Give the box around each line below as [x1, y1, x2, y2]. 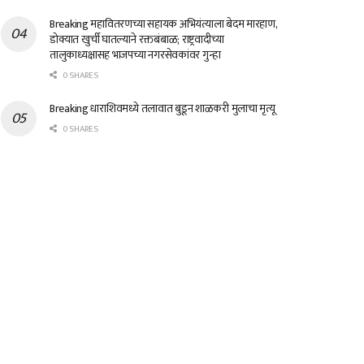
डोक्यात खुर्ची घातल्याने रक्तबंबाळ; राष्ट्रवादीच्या [50, 29, 224, 49]
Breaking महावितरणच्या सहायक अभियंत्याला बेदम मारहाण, [50, 14, 277, 33]
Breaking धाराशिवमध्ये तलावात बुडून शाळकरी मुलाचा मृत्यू [50, 98, 275, 118]
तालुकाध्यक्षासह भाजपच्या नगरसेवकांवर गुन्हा [50, 45, 221, 64]
